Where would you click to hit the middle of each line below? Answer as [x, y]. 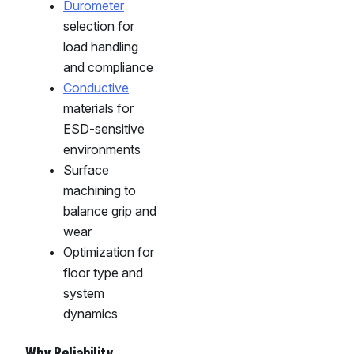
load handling [101, 47]
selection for [99, 26]
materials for [98, 109]
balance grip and [110, 211]
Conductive [96, 88]
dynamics [90, 314]
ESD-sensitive [104, 129]
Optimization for [109, 252]
